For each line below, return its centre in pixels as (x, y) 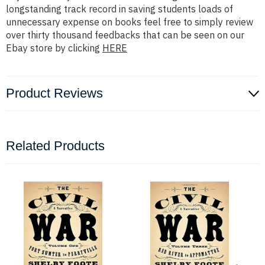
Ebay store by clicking (54, 48)
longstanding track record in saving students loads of (119, 9)
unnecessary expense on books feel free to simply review (130, 22)
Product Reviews (54, 93)
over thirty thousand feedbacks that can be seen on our (125, 35)
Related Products (55, 146)
